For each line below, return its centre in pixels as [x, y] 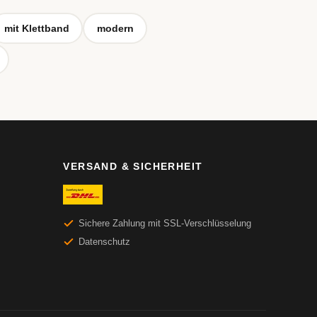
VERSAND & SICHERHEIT [133, 166]
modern [115, 28]
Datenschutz [105, 242]
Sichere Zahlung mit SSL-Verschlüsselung [165, 223]
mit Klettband [36, 28]
